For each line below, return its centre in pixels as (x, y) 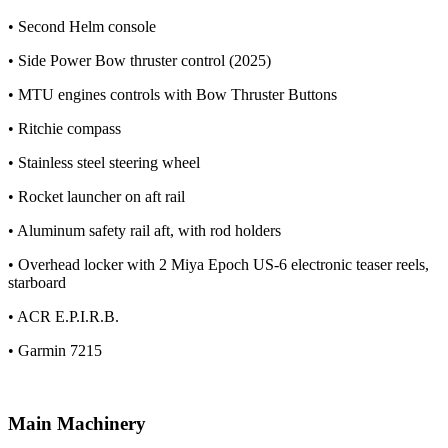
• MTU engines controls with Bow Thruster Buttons (174, 95)
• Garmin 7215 (55, 351)
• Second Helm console (82, 27)
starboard (37, 283)
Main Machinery (77, 423)
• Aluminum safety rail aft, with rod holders (144, 231)
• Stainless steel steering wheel (104, 163)
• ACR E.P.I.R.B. (63, 317)
